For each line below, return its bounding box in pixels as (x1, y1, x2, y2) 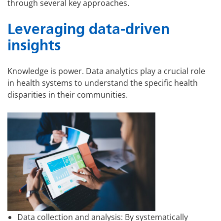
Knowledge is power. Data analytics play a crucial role (7, 66, 205, 77)
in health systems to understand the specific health (7, 77, 198, 89)
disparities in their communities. (7, 89, 128, 101)
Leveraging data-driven (7, 20, 170, 38)
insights (7, 37, 61, 54)
